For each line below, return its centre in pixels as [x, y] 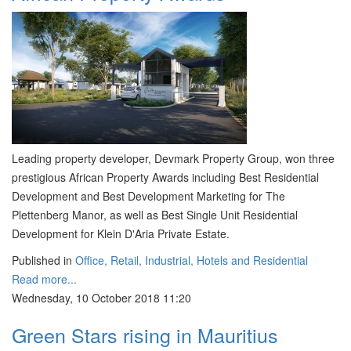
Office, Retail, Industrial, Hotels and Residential [192, 260]
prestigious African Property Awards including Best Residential [165, 177]
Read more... [44, 279]
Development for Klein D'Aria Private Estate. [121, 233]
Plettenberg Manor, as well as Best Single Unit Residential [155, 215]
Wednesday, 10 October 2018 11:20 [101, 298]
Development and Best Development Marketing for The [148, 196]
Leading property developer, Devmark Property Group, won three [173, 158]
